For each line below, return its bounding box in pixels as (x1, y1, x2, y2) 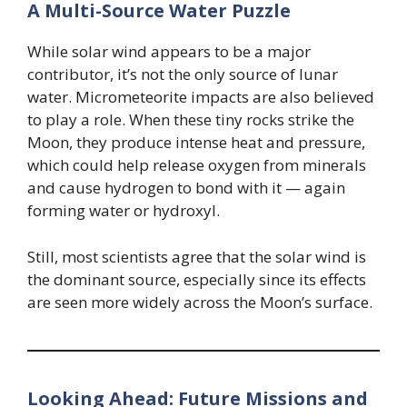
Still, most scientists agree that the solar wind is (27, 245, 366, 267)
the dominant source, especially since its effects (27, 268, 366, 290)
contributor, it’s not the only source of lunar (27, 64, 338, 85)
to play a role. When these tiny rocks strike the (27, 109, 354, 131)
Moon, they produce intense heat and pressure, (27, 132, 365, 154)
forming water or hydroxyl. (27, 200, 220, 222)
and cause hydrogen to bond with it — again (27, 177, 345, 199)
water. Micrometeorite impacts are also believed (27, 86, 374, 108)
